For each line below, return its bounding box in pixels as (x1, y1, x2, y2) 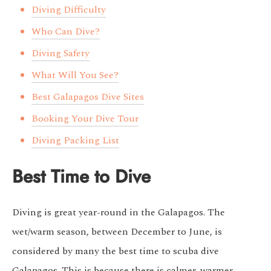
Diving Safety (31, 46, 90, 61)
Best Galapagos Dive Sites (31, 90, 144, 105)
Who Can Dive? (31, 24, 100, 39)
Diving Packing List (31, 133, 119, 148)
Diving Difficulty (31, 2, 106, 18)
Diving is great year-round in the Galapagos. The (12, 205, 225, 220)
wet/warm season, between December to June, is (12, 224, 222, 240)
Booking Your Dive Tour (31, 111, 139, 126)
